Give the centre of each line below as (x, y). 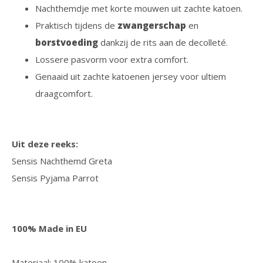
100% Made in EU (49, 228)
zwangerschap (152, 25)
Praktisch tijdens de (76, 25)
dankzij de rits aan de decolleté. (164, 42)
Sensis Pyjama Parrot (55, 178)
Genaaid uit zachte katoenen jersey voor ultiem (131, 76)
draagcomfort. (64, 93)
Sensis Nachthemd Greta (62, 161)
